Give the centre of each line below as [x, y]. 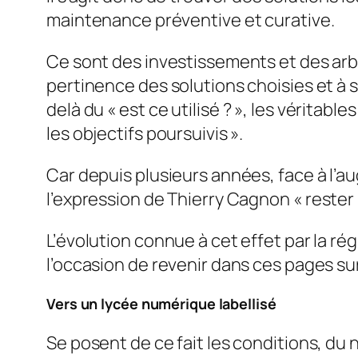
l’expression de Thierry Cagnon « [176, 199]
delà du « [83, 110]
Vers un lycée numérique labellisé [161, 304]
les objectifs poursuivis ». [145, 134]
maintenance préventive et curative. [191, 20]
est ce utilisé [171, 110]
